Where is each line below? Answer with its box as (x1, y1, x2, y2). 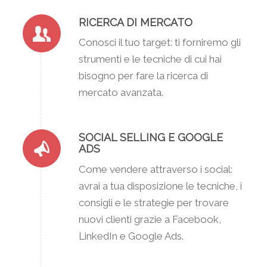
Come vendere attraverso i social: (78, 163, 232, 175)
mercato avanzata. (78, 86, 163, 98)
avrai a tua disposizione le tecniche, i (78, 179, 242, 192)
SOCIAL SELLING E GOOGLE (78, 131, 223, 144)
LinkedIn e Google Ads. (78, 229, 184, 242)
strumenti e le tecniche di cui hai (78, 52, 222, 65)
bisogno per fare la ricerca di (78, 69, 208, 82)
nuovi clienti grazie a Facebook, (78, 213, 221, 225)
